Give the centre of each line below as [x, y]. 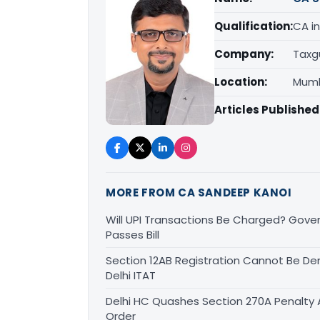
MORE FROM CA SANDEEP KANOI [199, 192]
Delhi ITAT [131, 275]
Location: [241, 82]
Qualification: [254, 26]
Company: [244, 54]
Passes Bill [132, 234]
